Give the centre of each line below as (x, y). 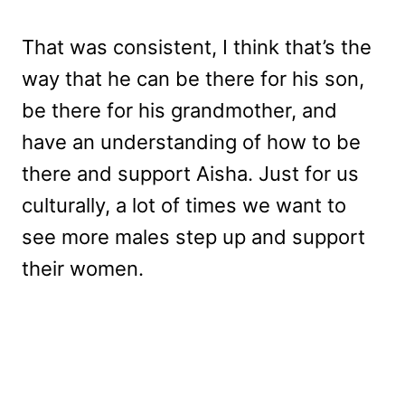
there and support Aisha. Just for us (190, 174)
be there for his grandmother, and (179, 111)
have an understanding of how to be (191, 142)
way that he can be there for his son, (193, 79)
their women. (83, 269)
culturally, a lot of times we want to (184, 206)
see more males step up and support (193, 237)
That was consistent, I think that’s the (197, 47)
